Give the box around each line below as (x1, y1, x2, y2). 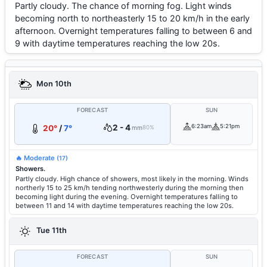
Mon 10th (35, 79, 72, 89)
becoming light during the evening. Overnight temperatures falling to (15, 193, 238, 201)
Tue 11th (35, 226, 67, 235)
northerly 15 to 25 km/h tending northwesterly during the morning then (15, 184, 244, 192)
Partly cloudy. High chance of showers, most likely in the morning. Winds (15, 175, 249, 183)
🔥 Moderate (15, 154, 57, 162)
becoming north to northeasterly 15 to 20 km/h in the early (15, 13, 250, 23)
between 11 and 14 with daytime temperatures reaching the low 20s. (15, 201, 234, 210)
